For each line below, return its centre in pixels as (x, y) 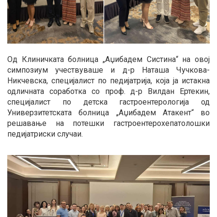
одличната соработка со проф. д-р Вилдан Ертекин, (108, 92)
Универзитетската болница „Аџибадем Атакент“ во (108, 113)
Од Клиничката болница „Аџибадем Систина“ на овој (108, 60)
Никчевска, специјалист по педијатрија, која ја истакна (108, 81)
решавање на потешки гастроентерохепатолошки (108, 124)
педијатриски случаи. (45, 134)
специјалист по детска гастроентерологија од (108, 102)
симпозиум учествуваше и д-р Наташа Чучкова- (108, 70)
